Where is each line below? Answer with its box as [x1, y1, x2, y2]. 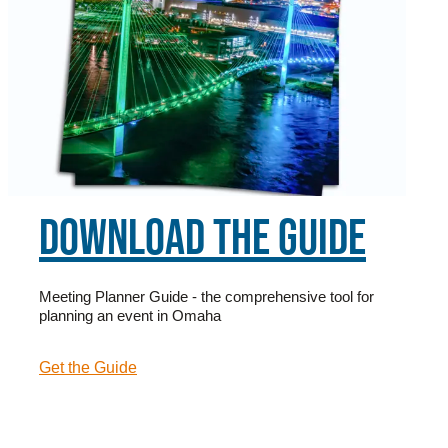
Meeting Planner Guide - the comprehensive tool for [39, 288, 374, 306]
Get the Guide [39, 359, 137, 377]
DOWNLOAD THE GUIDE [39, 208, 366, 265]
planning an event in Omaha [39, 307, 221, 325]
